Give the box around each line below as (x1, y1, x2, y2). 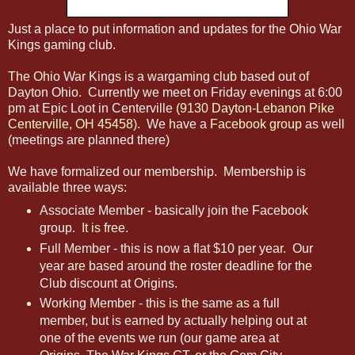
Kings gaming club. (8, 37, 116, 52)
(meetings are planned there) (8, 132, 170, 147)
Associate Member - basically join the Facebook (39, 203, 308, 217)
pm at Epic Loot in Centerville (8, 101, 176, 115)
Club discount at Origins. (39, 276, 177, 290)
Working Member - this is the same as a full (39, 296, 280, 311)
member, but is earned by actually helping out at (39, 314, 307, 328)
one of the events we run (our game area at (39, 331, 279, 345)
